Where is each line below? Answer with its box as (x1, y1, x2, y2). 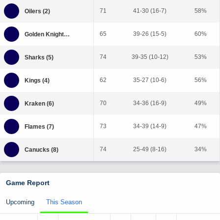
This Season (46, 198, 82, 206)
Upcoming (6, 198, 34, 206)
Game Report (6, 179, 50, 187)
